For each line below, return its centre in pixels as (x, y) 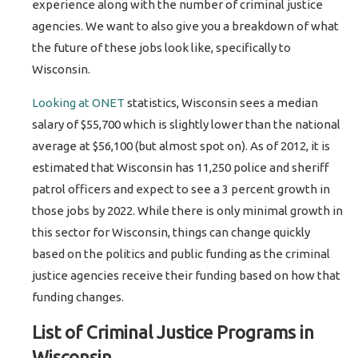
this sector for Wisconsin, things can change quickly (171, 232)
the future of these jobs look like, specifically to (162, 47)
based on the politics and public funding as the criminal (181, 253)
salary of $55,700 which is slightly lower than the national (187, 124)
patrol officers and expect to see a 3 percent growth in (181, 189)
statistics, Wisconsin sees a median (222, 102)
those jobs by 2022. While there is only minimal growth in (188, 210)
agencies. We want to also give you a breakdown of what (186, 26)
